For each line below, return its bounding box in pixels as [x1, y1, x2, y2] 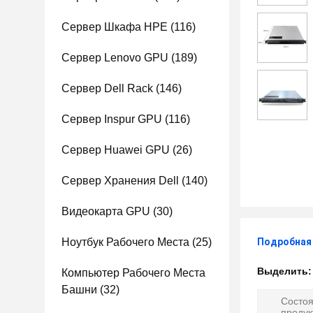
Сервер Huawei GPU [61, 144, 170, 156]
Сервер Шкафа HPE [61, 21, 168, 33]
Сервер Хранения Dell [61, 175, 179, 187]
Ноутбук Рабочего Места [61, 236, 189, 248]
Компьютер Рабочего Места [61, 267, 205, 279]
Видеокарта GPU [61, 205, 150, 217]
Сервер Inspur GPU [61, 113, 162, 125]
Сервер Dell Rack [61, 82, 153, 94]
